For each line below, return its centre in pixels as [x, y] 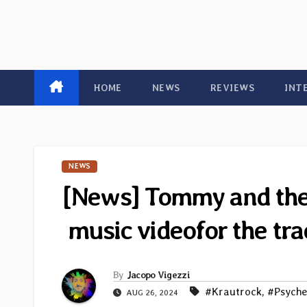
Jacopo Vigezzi [158, 275]
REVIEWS [232, 88]
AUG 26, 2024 [152, 293]
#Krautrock [233, 292]
